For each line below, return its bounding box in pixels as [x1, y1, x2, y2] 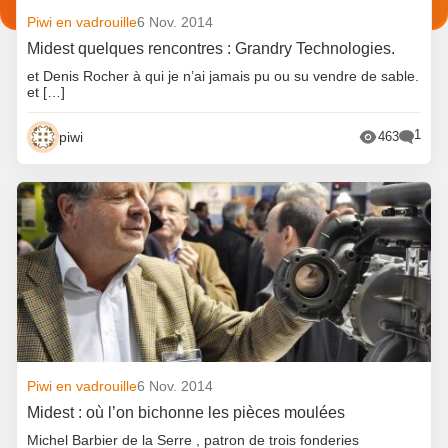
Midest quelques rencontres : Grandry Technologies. [27, 39, 396, 57]
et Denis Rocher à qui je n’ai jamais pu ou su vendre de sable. [27, 67, 420, 84]
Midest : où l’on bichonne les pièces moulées [27, 403, 346, 421]
